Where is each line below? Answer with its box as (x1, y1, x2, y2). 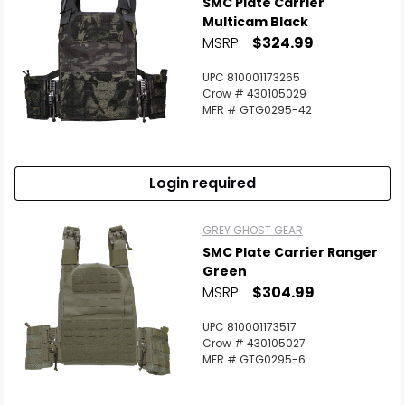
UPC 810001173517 (202, 319, 297, 334)
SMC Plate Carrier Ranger (202, 243, 378, 261)
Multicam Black (202, 13, 308, 31)
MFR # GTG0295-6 (202, 352, 306, 367)
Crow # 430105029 (202, 86, 306, 101)
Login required (149, 173, 256, 193)
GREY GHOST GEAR (202, 222, 303, 238)
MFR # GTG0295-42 (202, 102, 312, 118)
